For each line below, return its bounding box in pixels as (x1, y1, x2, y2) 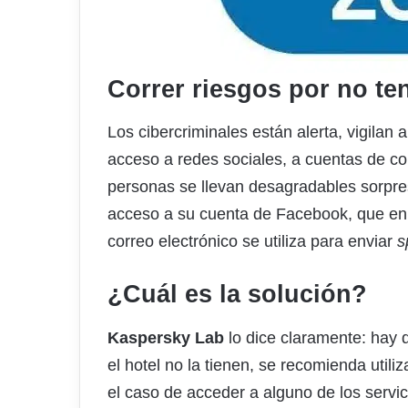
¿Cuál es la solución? (107, 280, 367, 309)
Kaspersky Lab (107, 328, 224, 347)
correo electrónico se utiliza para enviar (107, 232, 397, 251)
